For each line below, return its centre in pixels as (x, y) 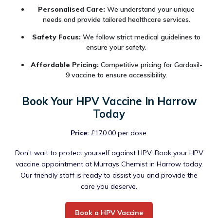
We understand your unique (150, 9)
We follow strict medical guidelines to (141, 37)
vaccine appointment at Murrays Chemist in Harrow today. (109, 164)
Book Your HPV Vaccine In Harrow (109, 101)
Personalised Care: (72, 9)
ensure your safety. (116, 47)
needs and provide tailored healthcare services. (116, 19)
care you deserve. (109, 187)
